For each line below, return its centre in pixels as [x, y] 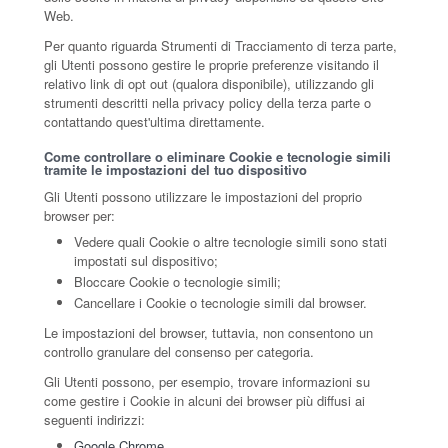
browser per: [79, 215]
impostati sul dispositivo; [146, 260]
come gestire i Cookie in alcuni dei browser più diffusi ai [204, 400]
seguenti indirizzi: [94, 419]
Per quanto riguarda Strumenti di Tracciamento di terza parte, [220, 45]
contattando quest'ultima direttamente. [154, 121]
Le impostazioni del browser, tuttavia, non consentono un [208, 332]
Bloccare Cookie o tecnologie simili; [177, 281]
